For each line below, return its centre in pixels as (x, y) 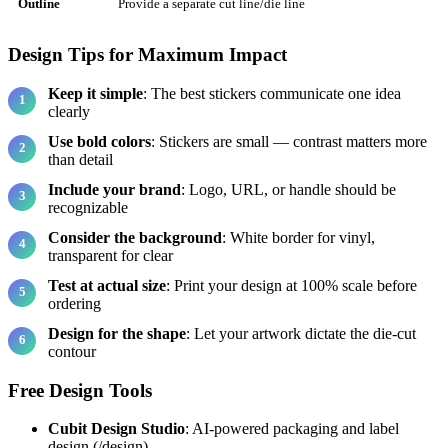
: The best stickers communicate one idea (272, 93)
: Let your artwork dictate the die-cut (301, 333)
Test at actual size (107, 285)
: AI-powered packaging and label (292, 429)
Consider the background (135, 237)
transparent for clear (110, 255)
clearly (69, 111)
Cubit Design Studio (116, 429)
